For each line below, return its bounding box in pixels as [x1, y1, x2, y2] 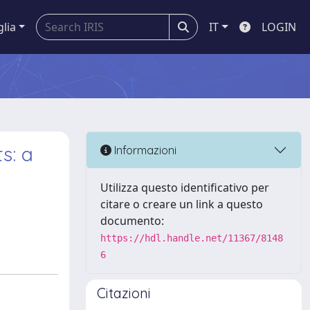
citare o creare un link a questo [100, 197, 263, 212]
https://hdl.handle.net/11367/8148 [100, 232, 283, 244]
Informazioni [111, 143, 176, 157]
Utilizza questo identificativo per [100, 180, 269, 195]
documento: [100, 213, 164, 228]
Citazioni [97, 284, 151, 302]
